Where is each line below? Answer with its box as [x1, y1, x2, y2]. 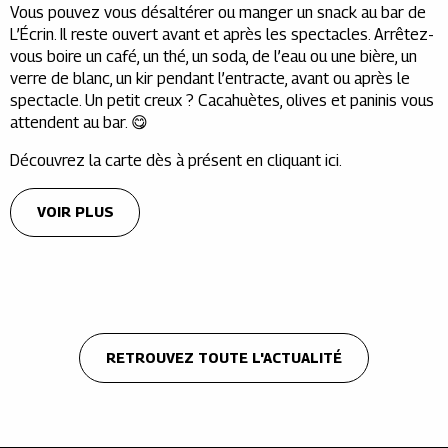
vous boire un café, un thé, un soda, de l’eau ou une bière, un [10, 46, 417, 66]
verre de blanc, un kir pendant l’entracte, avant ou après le [10, 68, 410, 88]
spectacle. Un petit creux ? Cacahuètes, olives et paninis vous [10, 90, 434, 110]
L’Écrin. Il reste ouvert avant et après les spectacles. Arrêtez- [10, 24, 434, 44]
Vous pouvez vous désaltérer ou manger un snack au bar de [10, 2, 426, 22]
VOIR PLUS [36, 203, 114, 221]
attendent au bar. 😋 [10, 112, 148, 132]
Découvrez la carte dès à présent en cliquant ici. [10, 150, 342, 170]
